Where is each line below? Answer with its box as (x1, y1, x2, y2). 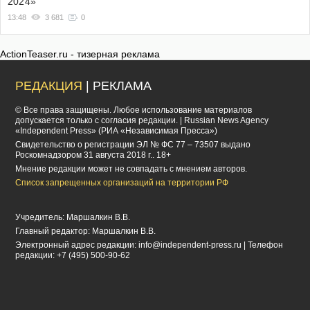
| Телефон (241, 240, 284, 250)
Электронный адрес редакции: (15, 240, 139, 250)
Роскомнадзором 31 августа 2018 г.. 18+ (15, 150, 172, 161)
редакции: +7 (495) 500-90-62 (15, 250, 131, 261)
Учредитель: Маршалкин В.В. (15, 212, 131, 223)
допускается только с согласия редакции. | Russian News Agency (15, 116, 269, 126)
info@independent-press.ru (138, 240, 242, 250)
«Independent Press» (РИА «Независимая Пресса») (15, 126, 218, 136)
